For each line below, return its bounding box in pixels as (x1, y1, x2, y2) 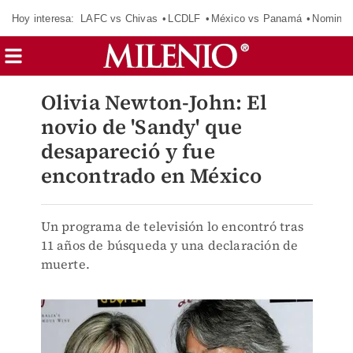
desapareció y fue (40, 137, 215, 165)
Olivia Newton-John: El (40, 88, 267, 117)
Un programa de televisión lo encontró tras (40, 217, 303, 235)
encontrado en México (40, 162, 262, 190)
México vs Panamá (210, 12, 302, 24)
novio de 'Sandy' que (40, 113, 243, 141)
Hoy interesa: (12, 12, 75, 24)
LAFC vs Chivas (80, 12, 158, 24)
